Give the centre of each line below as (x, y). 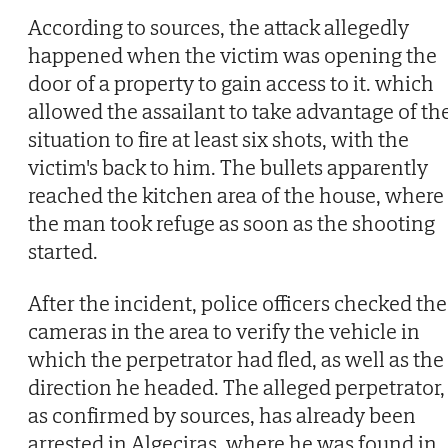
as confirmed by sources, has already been (222, 415)
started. (63, 251)
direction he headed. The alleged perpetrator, (236, 387)
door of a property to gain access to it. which (231, 83)
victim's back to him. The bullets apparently (228, 167)
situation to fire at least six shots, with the (218, 139)
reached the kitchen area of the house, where (236, 195)
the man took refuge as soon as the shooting (231, 223)
